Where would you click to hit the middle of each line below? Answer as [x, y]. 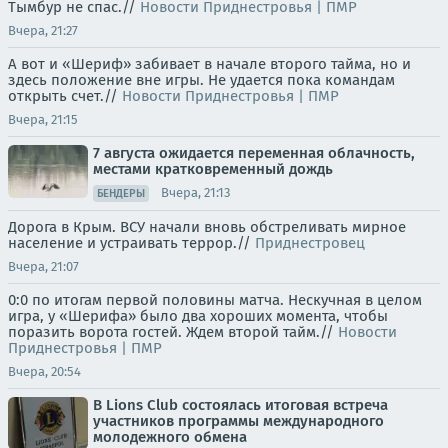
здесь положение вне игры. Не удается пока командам [201, 79]
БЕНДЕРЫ [121, 193]
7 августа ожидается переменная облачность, [254, 152]
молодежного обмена [170, 436]
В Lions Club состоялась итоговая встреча [240, 404]
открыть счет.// [65, 95]
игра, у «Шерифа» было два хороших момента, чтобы [198, 315]
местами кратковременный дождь [213, 168]
